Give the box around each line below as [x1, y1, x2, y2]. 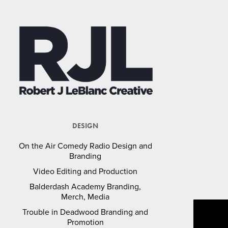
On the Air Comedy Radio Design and [18, 140, 152, 152]
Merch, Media [61, 191, 110, 203]
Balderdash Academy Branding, [30, 181, 141, 192]
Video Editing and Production [33, 165, 138, 177]
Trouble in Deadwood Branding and [22, 206, 149, 218]
